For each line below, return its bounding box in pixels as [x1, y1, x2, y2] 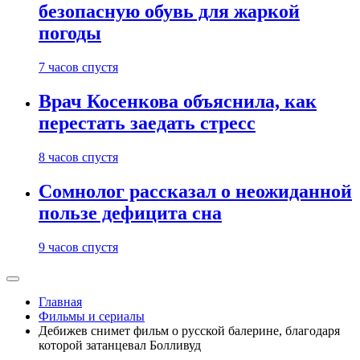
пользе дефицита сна [39, 202, 222, 224]
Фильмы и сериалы [39, 309, 145, 323]
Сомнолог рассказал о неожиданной [39, 181, 352, 202]
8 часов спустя [39, 150, 118, 165]
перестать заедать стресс [39, 112, 256, 134]
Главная [39, 295, 82, 309]
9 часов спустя [39, 240, 118, 254]
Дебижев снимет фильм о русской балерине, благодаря [39, 324, 340, 337]
